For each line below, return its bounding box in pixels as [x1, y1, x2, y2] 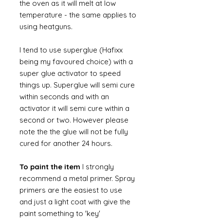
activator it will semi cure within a [19, 104, 129, 113]
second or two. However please [19, 115, 128, 125]
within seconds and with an [19, 92, 109, 101]
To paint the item [19, 162, 80, 171]
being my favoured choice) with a [19, 57, 133, 66]
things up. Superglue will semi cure [19, 80, 135, 90]
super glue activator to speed [19, 69, 121, 78]
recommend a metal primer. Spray [19, 174, 135, 183]
